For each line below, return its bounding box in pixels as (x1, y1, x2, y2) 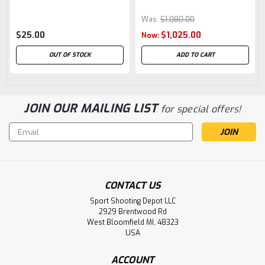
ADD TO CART (176, 51, 215, 59)
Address (9, 135, 41, 147)
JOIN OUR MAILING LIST (24, 101, 161, 117)
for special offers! (160, 103, 241, 116)
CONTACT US (104, 179, 161, 192)
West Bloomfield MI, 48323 (86, 218, 179, 228)
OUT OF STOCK (49, 51, 91, 59)
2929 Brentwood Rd (98, 207, 167, 217)
